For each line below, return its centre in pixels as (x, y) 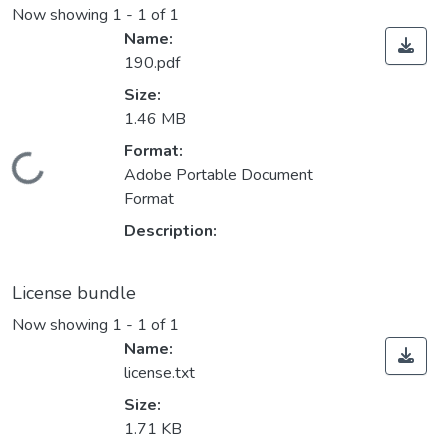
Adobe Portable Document (218, 175)
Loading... (46, 175)
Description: (170, 231)
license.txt (159, 373)
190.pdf (152, 63)
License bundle (74, 293)
